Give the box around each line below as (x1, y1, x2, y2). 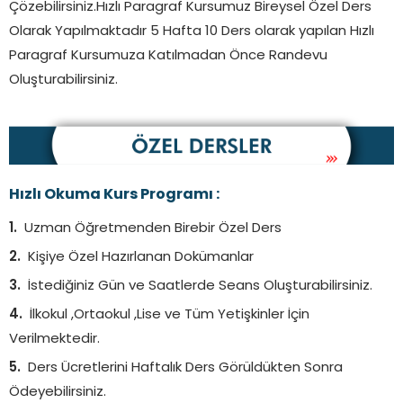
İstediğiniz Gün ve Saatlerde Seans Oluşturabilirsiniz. (28, 279, 372, 293)
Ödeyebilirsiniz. (9, 385, 106, 399)
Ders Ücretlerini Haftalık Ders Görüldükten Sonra (28, 361, 343, 375)
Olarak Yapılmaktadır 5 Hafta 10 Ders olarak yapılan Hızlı (9, 25, 374, 40)
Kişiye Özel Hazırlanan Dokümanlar (28, 250, 254, 264)
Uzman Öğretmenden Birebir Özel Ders (24, 221, 282, 236)
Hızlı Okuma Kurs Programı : (9, 187, 219, 202)
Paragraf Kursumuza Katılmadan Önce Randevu (9, 49, 327, 64)
